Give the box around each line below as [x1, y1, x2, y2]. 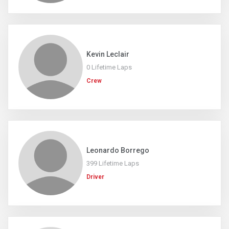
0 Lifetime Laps [86, 63, 132, 71]
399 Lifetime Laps [86, 159, 139, 167]
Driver [86, 173, 104, 180]
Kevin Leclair [86, 50, 129, 58]
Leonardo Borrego [86, 146, 149, 154]
